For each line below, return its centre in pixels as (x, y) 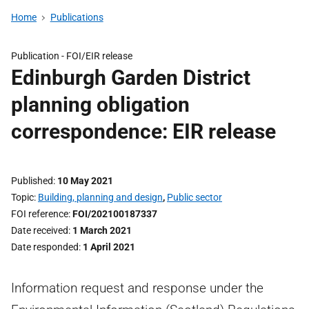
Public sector (195, 197)
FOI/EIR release (99, 56)
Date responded (45, 247)
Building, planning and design (100, 197)
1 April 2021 (109, 247)
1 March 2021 (102, 230)
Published (32, 181)
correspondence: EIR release (143, 131)
